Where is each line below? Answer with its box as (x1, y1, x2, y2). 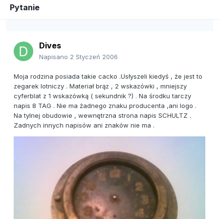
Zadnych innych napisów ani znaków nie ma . (14, 121, 154, 130)
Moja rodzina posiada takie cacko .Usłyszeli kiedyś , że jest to (14, 72, 202, 81)
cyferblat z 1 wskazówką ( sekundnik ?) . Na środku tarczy (14, 92, 191, 100)
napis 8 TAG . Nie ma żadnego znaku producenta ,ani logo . (14, 102, 197, 110)
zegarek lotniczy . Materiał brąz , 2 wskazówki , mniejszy (14, 82, 187, 90)
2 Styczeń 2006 (70, 53, 118, 61)
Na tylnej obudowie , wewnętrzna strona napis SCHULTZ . (14, 111, 191, 120)
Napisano (39, 53, 70, 61)
